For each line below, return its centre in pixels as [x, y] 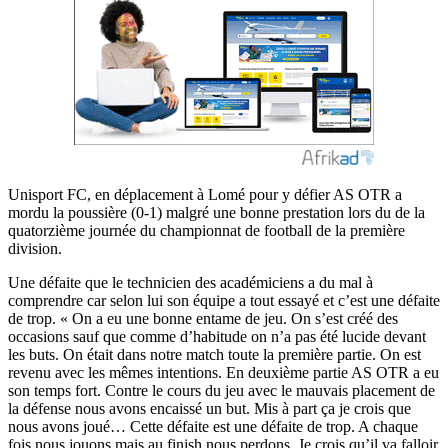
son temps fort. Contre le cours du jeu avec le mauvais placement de [221, 390]
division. [35, 248]
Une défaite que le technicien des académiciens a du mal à [190, 282]
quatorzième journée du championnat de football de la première [206, 230]
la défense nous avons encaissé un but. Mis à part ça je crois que [209, 408]
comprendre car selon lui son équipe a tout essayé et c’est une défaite [224, 300]
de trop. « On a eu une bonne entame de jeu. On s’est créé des [203, 318]
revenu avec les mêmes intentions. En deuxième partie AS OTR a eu [223, 372]
